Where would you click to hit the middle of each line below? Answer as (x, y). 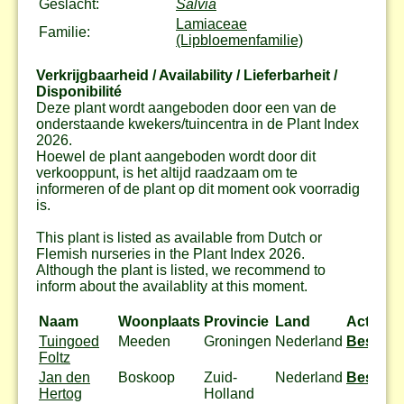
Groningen (238, 341)
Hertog (60, 393)
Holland (229, 393)
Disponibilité (79, 91)
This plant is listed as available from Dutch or (179, 237)
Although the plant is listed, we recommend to (181, 270)
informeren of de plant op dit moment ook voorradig (198, 188)
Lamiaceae (211, 23)
